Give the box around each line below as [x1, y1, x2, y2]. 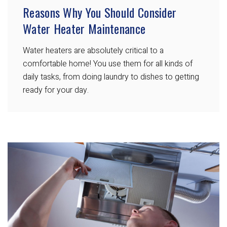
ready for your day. [23, 84, 89, 97]
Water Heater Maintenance [23, 19, 146, 38]
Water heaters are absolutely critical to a [23, 45, 164, 57]
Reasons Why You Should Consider [23, 3, 177, 22]
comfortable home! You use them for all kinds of [23, 58, 193, 70]
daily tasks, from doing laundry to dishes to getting [23, 71, 199, 84]
